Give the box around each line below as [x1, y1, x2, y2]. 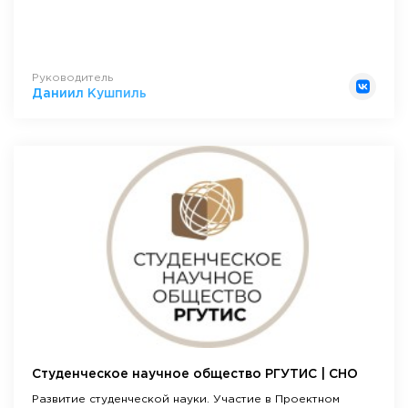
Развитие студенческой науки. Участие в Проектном [32, 393, 340, 404]
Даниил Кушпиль [32, 87, 147, 99]
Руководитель [32, 72, 113, 83]
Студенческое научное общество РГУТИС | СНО [32, 368, 358, 380]
